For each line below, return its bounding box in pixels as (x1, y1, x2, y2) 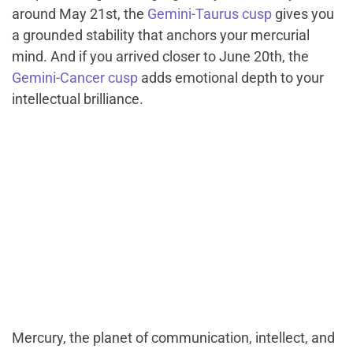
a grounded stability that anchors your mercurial (12, 27, 310, 44)
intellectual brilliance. (12, 91, 143, 108)
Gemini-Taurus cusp (147, 6, 272, 23)
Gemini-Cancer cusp (12, 69, 138, 87)
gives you (272, 6, 334, 23)
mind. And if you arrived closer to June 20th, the (12, 48, 309, 65)
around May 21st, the (12, 6, 147, 23)
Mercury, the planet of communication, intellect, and (12, 329, 335, 347)
